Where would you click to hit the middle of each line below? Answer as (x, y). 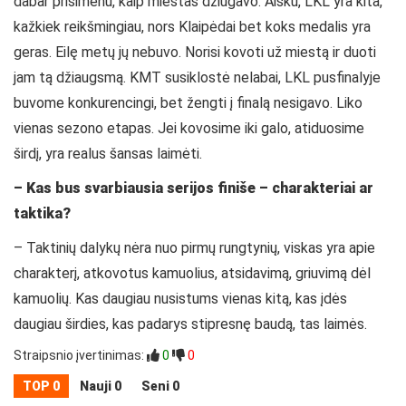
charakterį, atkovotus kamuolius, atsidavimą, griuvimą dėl (192, 274)
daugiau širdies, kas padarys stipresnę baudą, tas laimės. (190, 324)
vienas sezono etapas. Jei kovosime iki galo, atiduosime (189, 129)
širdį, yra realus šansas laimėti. (108, 154)
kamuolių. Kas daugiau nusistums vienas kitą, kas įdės (180, 299)
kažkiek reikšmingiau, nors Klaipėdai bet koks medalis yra (192, 27)
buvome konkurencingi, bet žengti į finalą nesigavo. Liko (188, 103)
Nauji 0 (101, 387)
